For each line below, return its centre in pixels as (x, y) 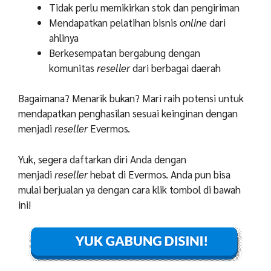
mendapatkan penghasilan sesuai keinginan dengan (128, 113)
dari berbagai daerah (175, 67)
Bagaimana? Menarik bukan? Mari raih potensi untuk (131, 98)
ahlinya (64, 37)
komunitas (73, 67)
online (193, 22)
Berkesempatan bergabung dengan (125, 52)
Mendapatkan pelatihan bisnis (114, 22)
